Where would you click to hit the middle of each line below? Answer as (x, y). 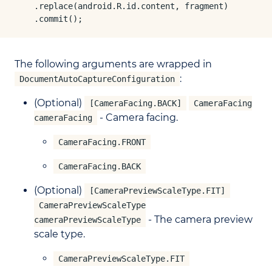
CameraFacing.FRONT (102, 142)
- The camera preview (199, 220)
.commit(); (49, 19)
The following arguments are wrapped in (113, 64)
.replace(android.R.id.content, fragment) (121, 6)
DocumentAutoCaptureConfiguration (97, 79)
